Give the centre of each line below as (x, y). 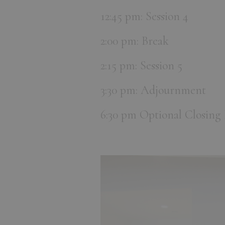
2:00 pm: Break (135, 41)
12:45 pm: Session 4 (144, 17)
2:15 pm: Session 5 (141, 66)
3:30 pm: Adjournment (153, 90)
